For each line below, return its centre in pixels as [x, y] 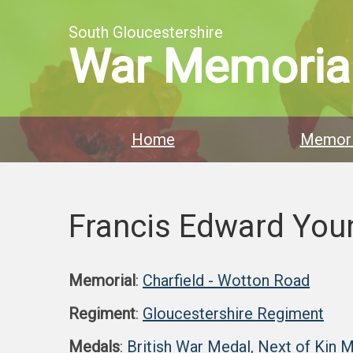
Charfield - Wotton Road [226, 281]
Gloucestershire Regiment [233, 314]
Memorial [102, 281]
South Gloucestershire [146, 32]
